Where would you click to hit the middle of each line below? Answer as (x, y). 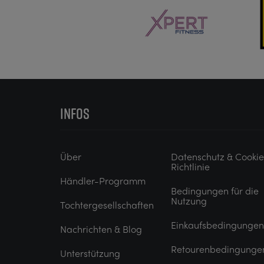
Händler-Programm (103, 181)
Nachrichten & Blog (101, 229)
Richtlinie (190, 167)
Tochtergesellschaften (107, 205)
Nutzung (189, 201)
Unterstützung (90, 253)
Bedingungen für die (215, 191)
